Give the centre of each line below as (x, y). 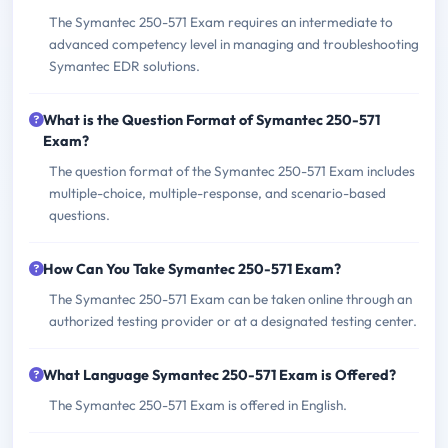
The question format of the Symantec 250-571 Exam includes (232, 171)
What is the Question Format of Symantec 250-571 (211, 120)
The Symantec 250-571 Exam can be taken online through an (230, 299)
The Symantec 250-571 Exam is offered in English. (198, 405)
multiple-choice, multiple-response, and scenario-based (217, 193)
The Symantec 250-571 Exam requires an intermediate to (221, 22)
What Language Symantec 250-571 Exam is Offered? (219, 375)
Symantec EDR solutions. (124, 66)
